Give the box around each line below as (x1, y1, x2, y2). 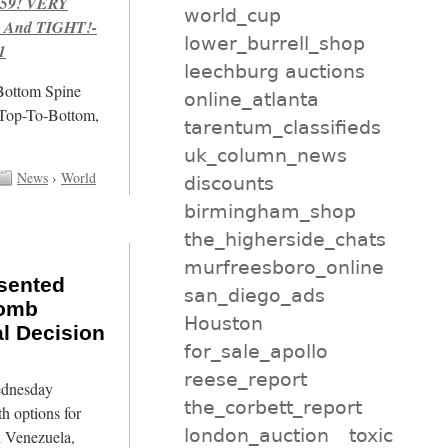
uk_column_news (183, 143, 347, 166)
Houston (183, 311, 263, 334)
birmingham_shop (183, 199, 356, 222)
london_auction (183, 423, 329, 446)
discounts (183, 171, 274, 194)
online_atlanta (183, 87, 319, 110)
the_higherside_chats (183, 227, 386, 250)
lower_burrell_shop (183, 31, 365, 54)
